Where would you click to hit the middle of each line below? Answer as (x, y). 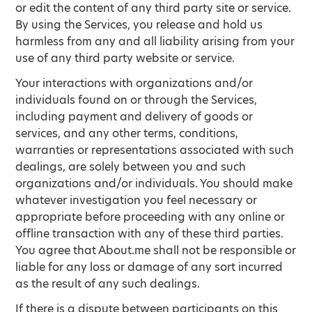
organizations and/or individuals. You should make (154, 184)
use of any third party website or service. (125, 58)
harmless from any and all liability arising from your (155, 41)
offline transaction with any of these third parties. (150, 234)
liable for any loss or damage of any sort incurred (149, 267)
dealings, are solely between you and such (131, 167)
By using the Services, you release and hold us (139, 25)
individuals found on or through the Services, (136, 100)
